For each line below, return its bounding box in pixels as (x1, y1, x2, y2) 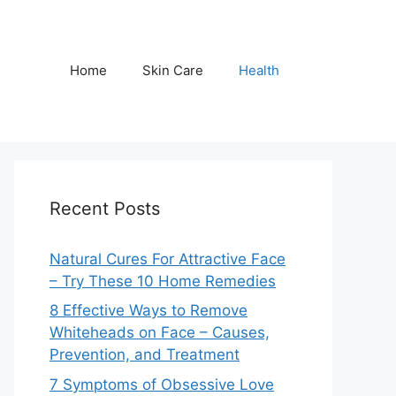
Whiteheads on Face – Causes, (49, 324, 270, 342)
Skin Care (142, 62, 203, 80)
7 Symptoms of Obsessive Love (49, 375, 274, 393)
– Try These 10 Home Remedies (49, 271, 276, 290)
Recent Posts (49, 197, 160, 219)
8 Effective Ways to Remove (49, 301, 247, 320)
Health (239, 62, 279, 80)
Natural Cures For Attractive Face (49, 249, 286, 268)
